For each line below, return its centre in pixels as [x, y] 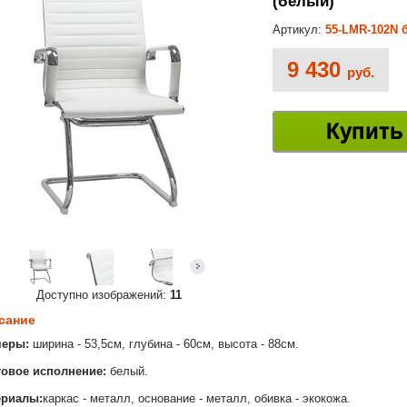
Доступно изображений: [103, 295]
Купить [364, 132]
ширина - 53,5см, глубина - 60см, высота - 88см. [164, 344]
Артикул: [299, 30]
